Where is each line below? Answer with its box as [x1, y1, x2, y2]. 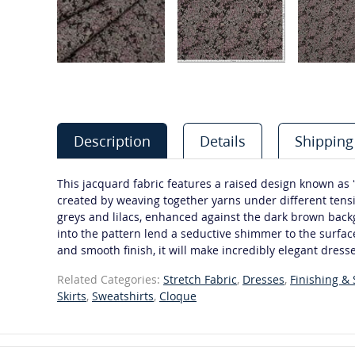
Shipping [295, 132, 353, 151]
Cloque [159, 288, 197, 303]
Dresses [242, 272, 284, 287]
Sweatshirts [92, 288, 154, 303]
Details [200, 132, 246, 151]
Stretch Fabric [163, 272, 237, 287]
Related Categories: [57, 272, 163, 287]
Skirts [57, 288, 86, 303]
